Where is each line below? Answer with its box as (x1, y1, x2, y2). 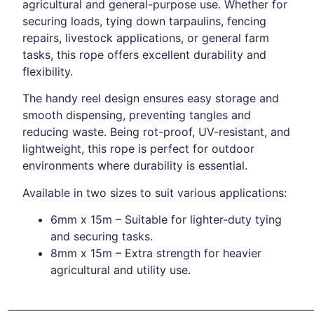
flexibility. (22, 64, 73, 78)
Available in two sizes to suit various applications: (22, 185, 287, 200)
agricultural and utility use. (50, 262, 191, 277)
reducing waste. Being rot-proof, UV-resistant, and (22, 125, 290, 139)
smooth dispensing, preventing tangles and (22, 108, 251, 123)
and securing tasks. (50, 228, 153, 243)
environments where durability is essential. (22, 158, 247, 173)
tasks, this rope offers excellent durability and (22, 47, 266, 62)
